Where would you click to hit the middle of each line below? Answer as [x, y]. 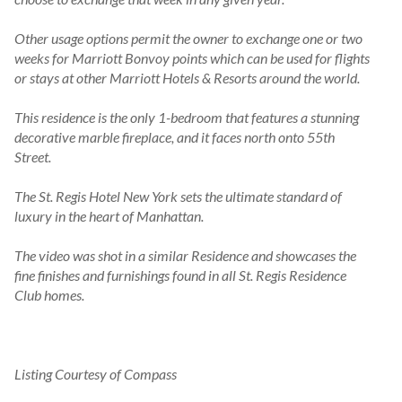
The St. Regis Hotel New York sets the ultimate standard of [178, 197]
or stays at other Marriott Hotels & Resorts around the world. [187, 78]
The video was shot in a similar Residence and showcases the [185, 256]
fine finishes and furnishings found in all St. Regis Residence [180, 275]
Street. [33, 157]
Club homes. [49, 295]
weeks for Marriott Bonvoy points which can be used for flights [192, 58]
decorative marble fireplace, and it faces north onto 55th [175, 137]
